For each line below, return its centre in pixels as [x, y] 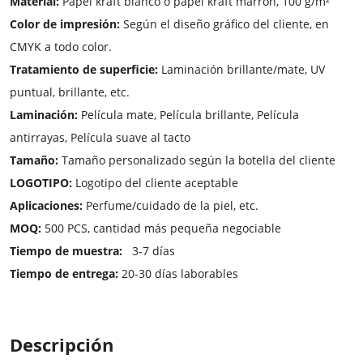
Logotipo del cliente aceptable [155, 183]
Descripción [62, 344]
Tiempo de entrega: [64, 273]
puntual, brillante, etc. [70, 92]
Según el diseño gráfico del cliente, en [224, 24]
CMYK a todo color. [61, 47]
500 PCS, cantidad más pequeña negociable [161, 228]
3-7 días [152, 251]
